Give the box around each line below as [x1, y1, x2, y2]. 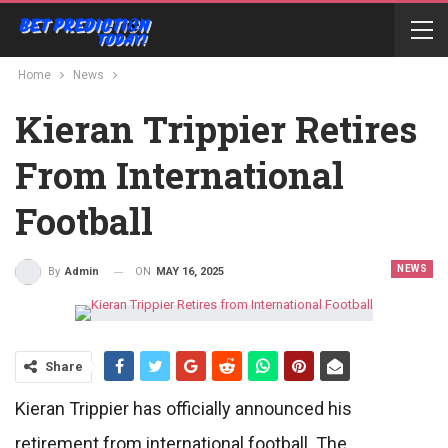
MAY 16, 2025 [156, 265, 224, 278]
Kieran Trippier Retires [15, 105, 417, 153]
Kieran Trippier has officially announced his [15, 398, 352, 420]
